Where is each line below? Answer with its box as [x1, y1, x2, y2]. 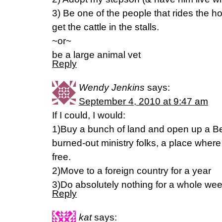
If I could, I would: [52, 110, 125, 120]
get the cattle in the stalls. [52, 22, 159, 32]
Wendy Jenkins [79, 82, 145, 93]
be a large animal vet [52, 50, 141, 60]
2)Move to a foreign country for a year [52, 166, 211, 176]
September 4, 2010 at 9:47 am [79, 96, 208, 107]
